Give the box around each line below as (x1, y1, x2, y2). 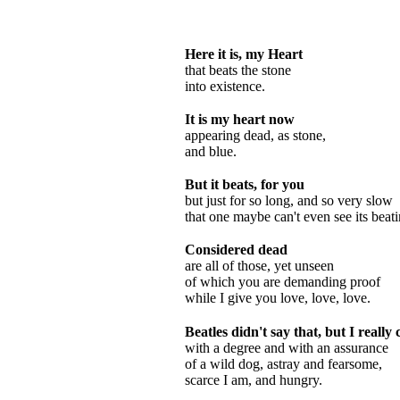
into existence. (185, 78, 265, 94)
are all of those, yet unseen (185, 258, 334, 274)
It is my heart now (185, 111, 295, 127)
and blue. (185, 143, 237, 159)
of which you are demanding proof (185, 274, 380, 290)
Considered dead (185, 242, 287, 258)
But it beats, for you (185, 177, 304, 193)
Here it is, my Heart (185, 46, 303, 62)
